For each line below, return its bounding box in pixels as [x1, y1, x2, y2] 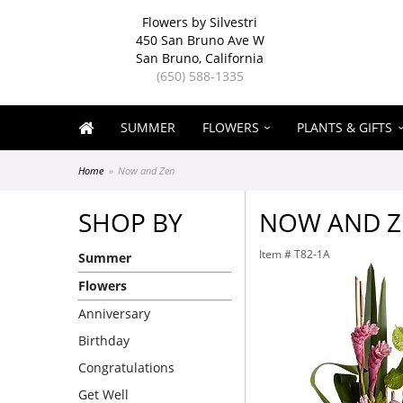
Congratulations [78, 359, 175, 376]
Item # [259, 247, 294, 261]
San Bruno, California [136, 49, 264, 67]
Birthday [78, 332, 130, 349]
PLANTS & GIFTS [297, 119, 393, 136]
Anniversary [78, 305, 150, 322]
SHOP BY [78, 205, 183, 239]
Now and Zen [118, 164, 175, 177]
